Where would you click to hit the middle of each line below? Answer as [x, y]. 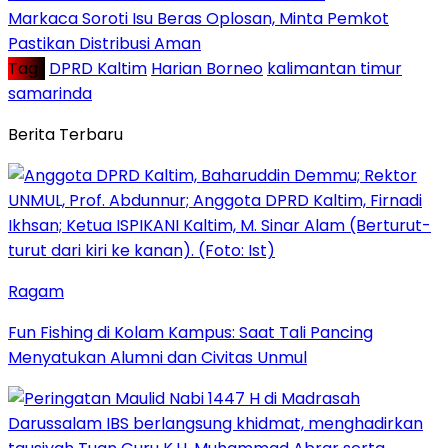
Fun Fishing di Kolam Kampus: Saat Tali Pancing [190, 332]
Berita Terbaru [65, 134]
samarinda [50, 93]
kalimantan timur [334, 68]
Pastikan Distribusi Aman [104, 43]
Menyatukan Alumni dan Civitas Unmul [157, 357]
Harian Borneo [207, 68]
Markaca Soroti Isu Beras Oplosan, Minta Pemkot [198, 18]
